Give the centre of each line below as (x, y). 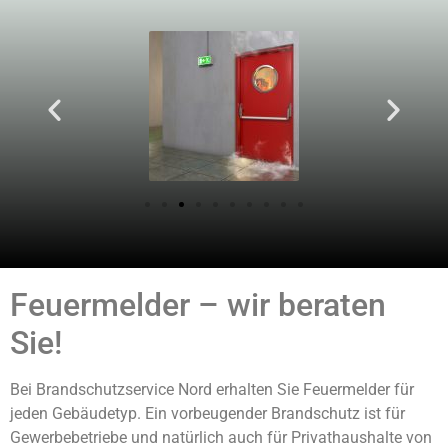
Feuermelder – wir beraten (198, 304)
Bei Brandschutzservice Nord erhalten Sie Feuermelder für (212, 389)
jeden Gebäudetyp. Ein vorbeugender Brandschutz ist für (207, 413)
